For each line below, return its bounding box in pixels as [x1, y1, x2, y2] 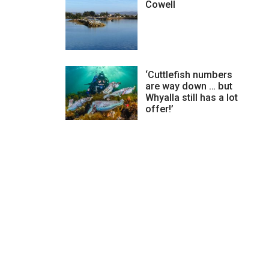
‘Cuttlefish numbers [145, 68, 232, 80]
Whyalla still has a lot [145, 91, 238, 103]
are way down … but [145, 80, 232, 92]
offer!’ [145, 103, 174, 115]
